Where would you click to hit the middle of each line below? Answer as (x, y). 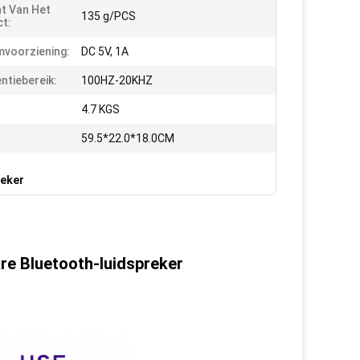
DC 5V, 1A (105, 51)
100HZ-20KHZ (117, 80)
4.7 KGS (100, 109)
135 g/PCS (108, 16)
